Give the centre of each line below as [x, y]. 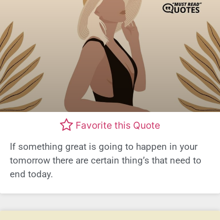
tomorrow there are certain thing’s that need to [106, 161]
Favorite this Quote [118, 125]
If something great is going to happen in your [104, 147]
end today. [31, 174]
